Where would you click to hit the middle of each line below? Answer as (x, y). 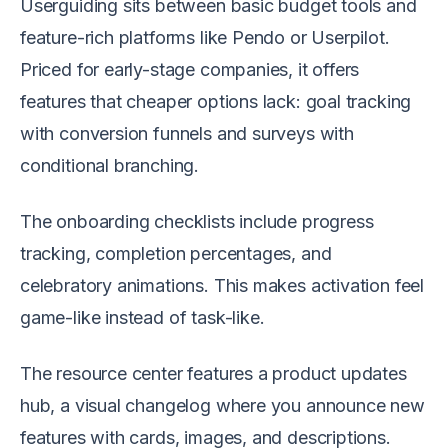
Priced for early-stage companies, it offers (190, 70)
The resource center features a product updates (213, 374)
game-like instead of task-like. (145, 318)
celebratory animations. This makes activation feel (222, 286)
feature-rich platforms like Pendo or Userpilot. (205, 38)
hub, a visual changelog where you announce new (222, 406)
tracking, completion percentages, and (176, 254)
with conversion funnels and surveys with (187, 134)
